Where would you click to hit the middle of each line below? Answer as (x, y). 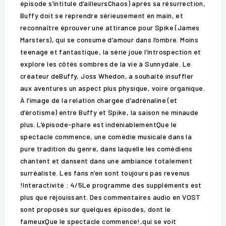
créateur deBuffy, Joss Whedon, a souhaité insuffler (107, 76)
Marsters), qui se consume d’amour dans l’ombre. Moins (109, 40)
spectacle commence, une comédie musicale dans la (106, 137)
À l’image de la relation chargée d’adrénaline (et (99, 100)
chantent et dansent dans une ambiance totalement (106, 161)
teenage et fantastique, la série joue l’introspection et (111, 52)
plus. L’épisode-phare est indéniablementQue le (99, 125)
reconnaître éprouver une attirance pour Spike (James (110, 28)
